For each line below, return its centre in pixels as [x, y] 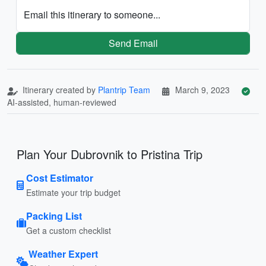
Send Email [133, 43]
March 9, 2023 [202, 89]
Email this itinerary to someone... [92, 14]
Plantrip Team [124, 89]
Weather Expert [63, 254]
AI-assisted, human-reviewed [62, 102]
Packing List [54, 216]
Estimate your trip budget [73, 192]
